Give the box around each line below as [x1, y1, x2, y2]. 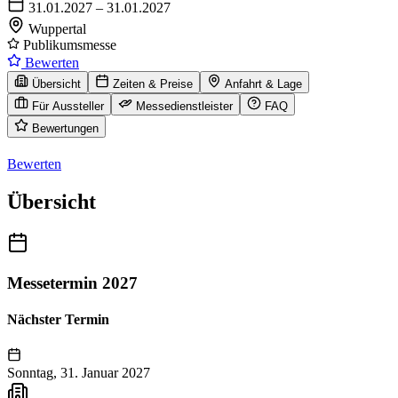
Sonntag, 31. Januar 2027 [7, 364, 150, 380]
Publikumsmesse [20, 37, 116, 53]
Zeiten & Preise [113, 77, 193, 92]
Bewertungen [32, 122, 99, 136]
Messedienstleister [136, 99, 233, 114]
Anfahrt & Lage [225, 77, 302, 92]
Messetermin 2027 [7, 273, 138, 292]
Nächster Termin [7, 312, 109, 328]
